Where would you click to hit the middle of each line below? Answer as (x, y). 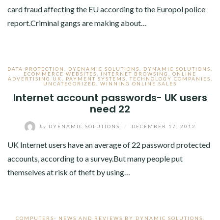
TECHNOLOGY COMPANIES (170, 79)
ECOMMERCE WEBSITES (60, 74)
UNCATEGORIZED (70, 84)
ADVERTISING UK (35, 79)
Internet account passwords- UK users (110, 98)
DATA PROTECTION (36, 69)
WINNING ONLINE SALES (138, 84)
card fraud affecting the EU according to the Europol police (106, 9)
